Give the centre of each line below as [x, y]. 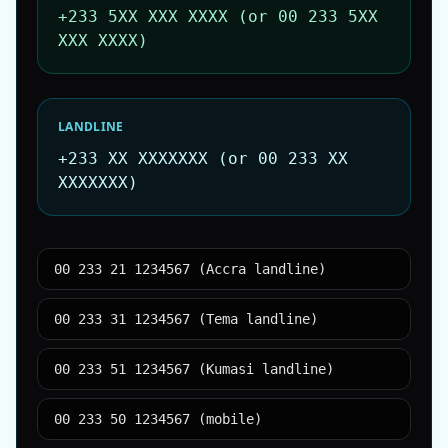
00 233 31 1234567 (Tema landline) [186, 319]
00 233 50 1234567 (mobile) [158, 419]
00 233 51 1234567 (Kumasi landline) [194, 369]
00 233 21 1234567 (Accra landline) [190, 269]
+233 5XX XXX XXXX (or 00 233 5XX [218, 16]
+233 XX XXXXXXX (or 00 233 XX [203, 158]
